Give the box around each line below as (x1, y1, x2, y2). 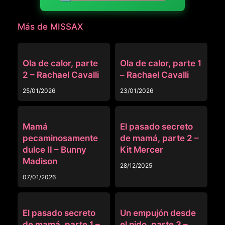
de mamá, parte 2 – (120, 133, 199, 144)
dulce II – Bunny (23, 145, 86, 155)
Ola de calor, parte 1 (120, 58, 201, 69)
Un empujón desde (120, 208, 196, 218)
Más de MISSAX (18, 22, 83, 32)
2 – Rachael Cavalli (23, 70, 99, 80)
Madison (23, 156, 57, 167)
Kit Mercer (120, 145, 163, 155)
